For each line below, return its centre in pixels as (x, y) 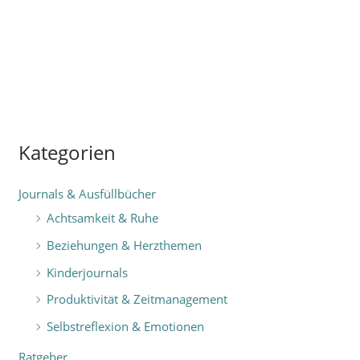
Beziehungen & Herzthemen (125, 245)
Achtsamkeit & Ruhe (103, 218)
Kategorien (67, 152)
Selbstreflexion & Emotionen (126, 327)
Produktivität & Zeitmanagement (137, 299)
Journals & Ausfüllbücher (88, 194)
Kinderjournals (88, 272)
